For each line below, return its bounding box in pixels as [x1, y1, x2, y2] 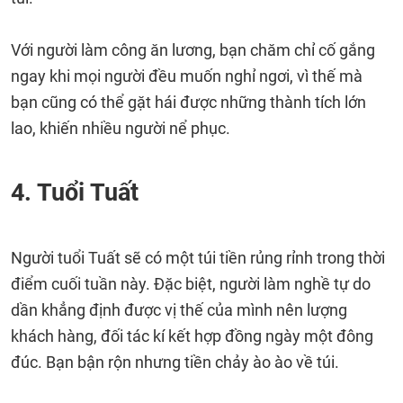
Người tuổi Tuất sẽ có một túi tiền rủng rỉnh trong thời [11, 248, 385, 267]
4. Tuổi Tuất [11, 178, 139, 207]
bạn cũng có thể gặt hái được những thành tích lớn [11, 93, 366, 112]
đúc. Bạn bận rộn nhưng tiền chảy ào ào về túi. [11, 353, 339, 372]
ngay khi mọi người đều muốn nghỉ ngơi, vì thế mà [11, 67, 363, 85]
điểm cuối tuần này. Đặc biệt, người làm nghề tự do [11, 274, 371, 293]
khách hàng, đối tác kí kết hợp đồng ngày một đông [11, 327, 373, 345]
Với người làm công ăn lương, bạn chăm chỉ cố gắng [11, 40, 375, 59]
